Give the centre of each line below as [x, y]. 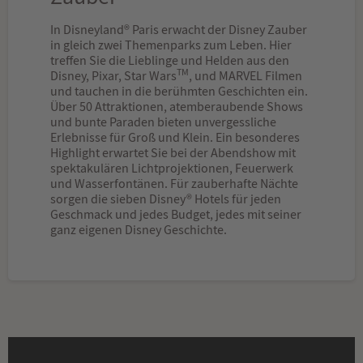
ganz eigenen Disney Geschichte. [139, 231]
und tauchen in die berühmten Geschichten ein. [179, 92]
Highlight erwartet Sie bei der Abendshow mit [173, 154]
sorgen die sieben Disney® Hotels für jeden [166, 200]
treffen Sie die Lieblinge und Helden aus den [170, 61]
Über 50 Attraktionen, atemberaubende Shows [177, 107]
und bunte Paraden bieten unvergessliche [163, 123]
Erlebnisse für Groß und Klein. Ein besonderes [175, 138]
